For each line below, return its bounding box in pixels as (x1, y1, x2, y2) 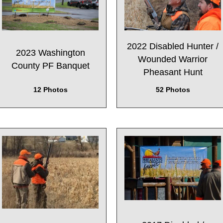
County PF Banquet (11, 61, 90, 71)
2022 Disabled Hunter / (127, 41, 219, 52)
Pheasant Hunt (143, 67, 203, 78)
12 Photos (33, 86, 68, 94)
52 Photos (155, 86, 190, 94)
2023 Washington (15, 48, 85, 58)
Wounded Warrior (138, 54, 208, 65)
